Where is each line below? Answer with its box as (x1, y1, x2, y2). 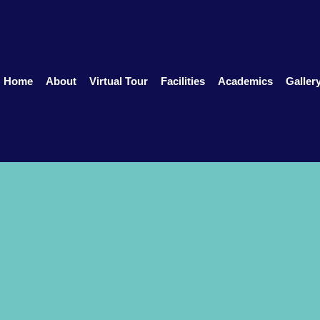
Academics (217, 74, 273, 87)
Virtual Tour (89, 74, 148, 87)
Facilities (160, 74, 205, 87)
